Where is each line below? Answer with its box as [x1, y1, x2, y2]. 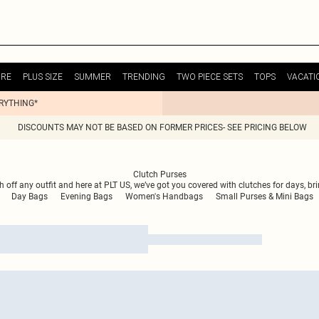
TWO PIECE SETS [177, 71, 243, 82]
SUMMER [74, 71, 111, 82]
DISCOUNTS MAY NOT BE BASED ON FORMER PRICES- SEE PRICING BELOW [18, 122, 307, 132]
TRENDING [122, 71, 165, 82]
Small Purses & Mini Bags [215, 192, 313, 202]
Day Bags [11, 192, 48, 202]
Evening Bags [60, 192, 113, 202]
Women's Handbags [125, 192, 203, 202]
